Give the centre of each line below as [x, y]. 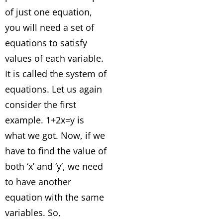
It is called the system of [56, 74]
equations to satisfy [46, 43]
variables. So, [33, 213]
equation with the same [55, 197]
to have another [38, 182]
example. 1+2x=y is [45, 120]
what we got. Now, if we [55, 135]
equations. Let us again [54, 89]
